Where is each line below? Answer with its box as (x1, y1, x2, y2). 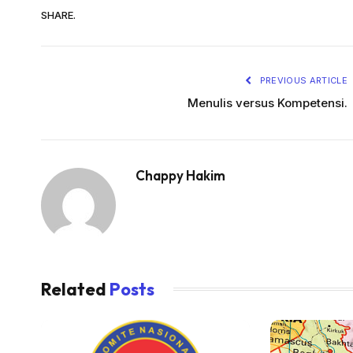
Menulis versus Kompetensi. (188, 95, 347, 110)
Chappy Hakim (136, 166, 225, 184)
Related (41, 277, 110, 300)
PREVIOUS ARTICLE (257, 74, 347, 86)
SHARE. (41, 9, 76, 22)
